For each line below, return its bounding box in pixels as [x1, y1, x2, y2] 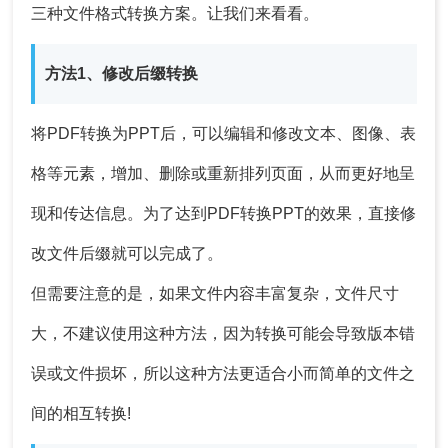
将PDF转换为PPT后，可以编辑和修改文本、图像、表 [31, 125, 417, 143]
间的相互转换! [31, 405, 132, 423]
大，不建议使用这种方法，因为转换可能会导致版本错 [31, 325, 416, 343]
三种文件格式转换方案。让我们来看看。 [31, 5, 320, 23]
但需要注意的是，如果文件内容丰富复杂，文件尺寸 [31, 285, 400, 303]
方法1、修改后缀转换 [45, 65, 199, 83]
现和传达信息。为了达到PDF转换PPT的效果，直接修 [31, 205, 417, 223]
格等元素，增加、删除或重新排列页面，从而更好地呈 [31, 165, 416, 183]
